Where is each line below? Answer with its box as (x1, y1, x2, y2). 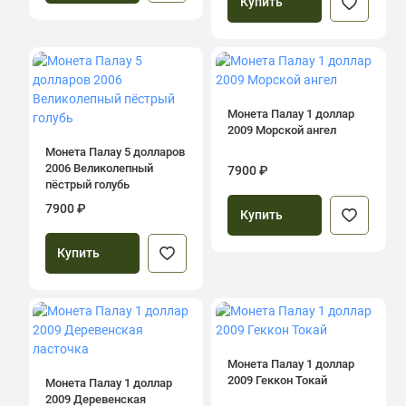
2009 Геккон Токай (227, 373, 327, 388)
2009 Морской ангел (227, 122, 336, 137)
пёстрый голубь (44, 177, 130, 191)
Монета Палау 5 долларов (44, 144, 185, 159)
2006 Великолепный (44, 160, 153, 175)
